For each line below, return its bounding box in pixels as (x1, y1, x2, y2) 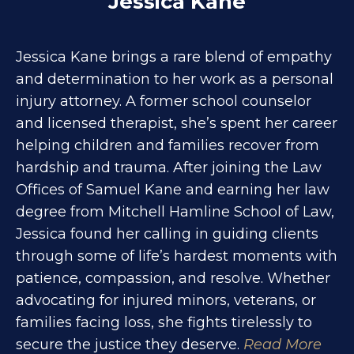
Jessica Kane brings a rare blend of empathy (16, 47, 332, 66)
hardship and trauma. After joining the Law (16, 158, 322, 176)
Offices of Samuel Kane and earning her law (16, 180, 330, 198)
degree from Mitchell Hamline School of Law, (16, 202, 334, 220)
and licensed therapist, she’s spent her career (16, 114, 337, 132)
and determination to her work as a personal (16, 70, 333, 88)
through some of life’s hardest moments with (16, 247, 337, 265)
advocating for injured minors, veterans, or (16, 291, 316, 309)
